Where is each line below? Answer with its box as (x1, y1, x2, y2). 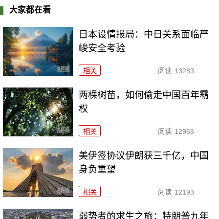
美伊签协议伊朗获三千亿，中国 (79, 150, 209, 161)
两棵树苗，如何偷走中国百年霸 (79, 89, 209, 100)
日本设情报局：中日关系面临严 (79, 29, 209, 40)
